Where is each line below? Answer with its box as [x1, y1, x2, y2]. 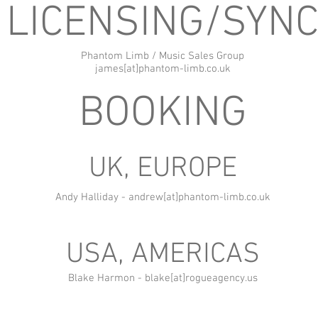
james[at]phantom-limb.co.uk [94, 62, 231, 75]
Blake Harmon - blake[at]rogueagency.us [67, 272, 258, 285]
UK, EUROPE [88, 152, 237, 186]
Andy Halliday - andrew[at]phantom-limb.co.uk [55, 191, 270, 204]
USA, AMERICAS [65, 238, 260, 272]
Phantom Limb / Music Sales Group [81, 50, 244, 62]
